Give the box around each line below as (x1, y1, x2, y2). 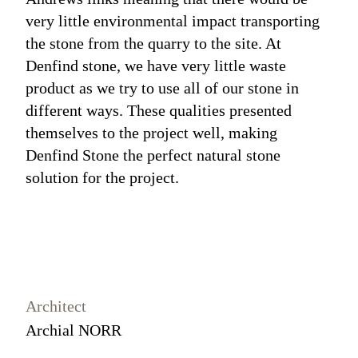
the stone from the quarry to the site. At (26, 34, 282, 53)
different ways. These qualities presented (26, 101, 292, 120)
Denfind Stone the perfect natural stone (26, 146, 281, 165)
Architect (26, 297, 87, 316)
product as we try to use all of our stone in (26, 79, 300, 97)
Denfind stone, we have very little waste (26, 57, 287, 75)
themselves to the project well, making (26, 124, 278, 142)
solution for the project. (26, 169, 180, 187)
